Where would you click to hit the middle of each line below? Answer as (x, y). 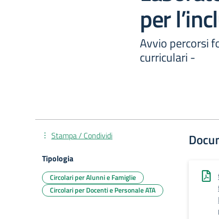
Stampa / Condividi (82, 135)
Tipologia (58, 158)
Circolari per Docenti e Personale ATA (103, 190)
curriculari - (168, 57)
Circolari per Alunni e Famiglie (93, 177)
